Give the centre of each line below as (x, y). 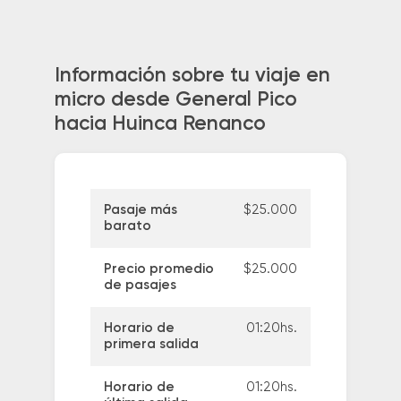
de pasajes (140, 286)
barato (127, 226)
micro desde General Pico (175, 100)
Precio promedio (158, 269)
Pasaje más (140, 210)
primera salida (151, 345)
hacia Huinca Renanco (160, 124)
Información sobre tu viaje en (192, 76)
